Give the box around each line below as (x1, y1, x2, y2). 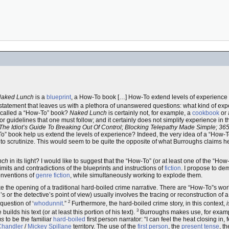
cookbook (192, 109, 219, 117)
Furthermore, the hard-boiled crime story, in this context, (70, 200, 226, 207)
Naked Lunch (70, 109, 107, 117)
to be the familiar (4, 216, 53, 223)
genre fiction (36, 172, 70, 179)
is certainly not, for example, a (107, 109, 192, 117)
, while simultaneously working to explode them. (70, 172, 202, 179)
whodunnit (34, 200, 63, 207)
